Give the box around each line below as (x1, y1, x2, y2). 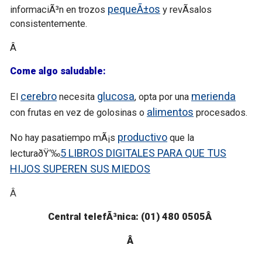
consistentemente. (10, 18, 88, 30)
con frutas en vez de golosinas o (10, 106, 147, 118)
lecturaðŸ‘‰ (10, 148, 60, 160)
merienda (191, 89, 236, 102)
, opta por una (135, 91, 191, 102)
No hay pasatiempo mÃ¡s (10, 132, 118, 144)
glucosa (97, 89, 135, 102)
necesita (57, 91, 97, 102)
